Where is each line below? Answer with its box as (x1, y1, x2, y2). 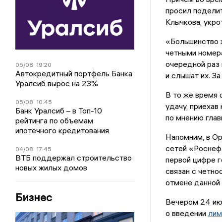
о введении (165, 208, 208, 219)
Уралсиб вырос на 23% (15, 78, 99, 88)
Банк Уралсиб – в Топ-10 (15, 105, 103, 115)
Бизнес (15, 190, 53, 204)
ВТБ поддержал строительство (15, 152, 132, 163)
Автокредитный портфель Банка (15, 68, 133, 78)
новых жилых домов (15, 162, 88, 172)
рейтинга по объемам (15, 115, 94, 125)
